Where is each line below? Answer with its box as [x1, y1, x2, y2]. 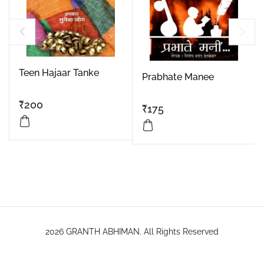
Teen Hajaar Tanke [19, 67, 99, 79]
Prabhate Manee [142, 71, 214, 83]
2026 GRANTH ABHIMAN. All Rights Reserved [45, 227, 219, 237]
